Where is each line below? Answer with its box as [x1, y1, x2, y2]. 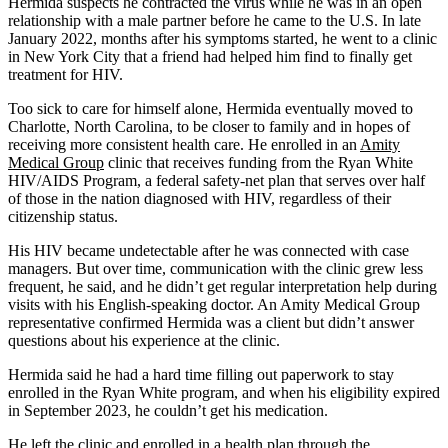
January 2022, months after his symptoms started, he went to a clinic [8, 29, 437, 47]
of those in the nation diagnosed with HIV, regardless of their [8, 189, 391, 207]
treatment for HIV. [8, 65, 123, 83]
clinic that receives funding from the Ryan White [104, 153, 413, 171]
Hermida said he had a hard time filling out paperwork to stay [8, 365, 394, 383]
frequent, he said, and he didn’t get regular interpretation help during [8, 277, 437, 295]
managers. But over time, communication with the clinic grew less [8, 259, 423, 277]
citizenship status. [8, 207, 118, 225]
